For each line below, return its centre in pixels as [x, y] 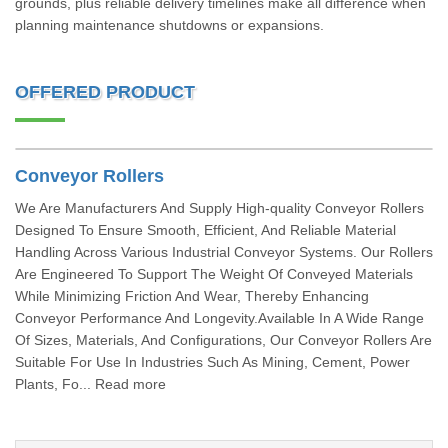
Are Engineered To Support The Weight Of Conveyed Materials [214, 274]
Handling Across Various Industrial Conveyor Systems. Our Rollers [224, 252]
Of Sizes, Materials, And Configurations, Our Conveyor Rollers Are [223, 340]
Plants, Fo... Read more [90, 384]
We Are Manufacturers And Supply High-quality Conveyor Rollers [219, 208]
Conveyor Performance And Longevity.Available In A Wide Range [219, 318]
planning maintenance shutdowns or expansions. [169, 25]
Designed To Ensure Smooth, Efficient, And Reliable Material [205, 230]
